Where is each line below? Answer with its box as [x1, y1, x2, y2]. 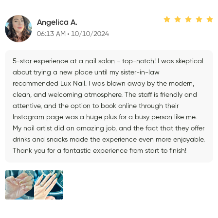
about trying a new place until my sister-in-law [13, 69, 160, 76]
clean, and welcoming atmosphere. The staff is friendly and [13, 91, 197, 98]
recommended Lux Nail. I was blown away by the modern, [13, 80, 194, 87]
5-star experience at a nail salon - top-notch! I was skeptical [13, 57, 203, 65]
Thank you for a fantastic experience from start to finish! [13, 147, 186, 154]
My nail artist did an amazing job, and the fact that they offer [13, 125, 204, 132]
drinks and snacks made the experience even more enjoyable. [13, 136, 205, 143]
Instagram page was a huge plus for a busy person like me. [13, 113, 197, 121]
